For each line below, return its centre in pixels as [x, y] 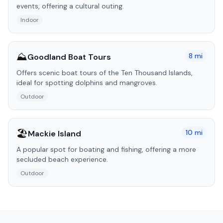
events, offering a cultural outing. [70, 6]
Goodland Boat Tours [69, 57]
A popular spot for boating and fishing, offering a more [106, 149]
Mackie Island [55, 133]
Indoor [30, 20]
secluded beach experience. [62, 159]
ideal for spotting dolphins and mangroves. [87, 83]
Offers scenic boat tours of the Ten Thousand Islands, [105, 73]
